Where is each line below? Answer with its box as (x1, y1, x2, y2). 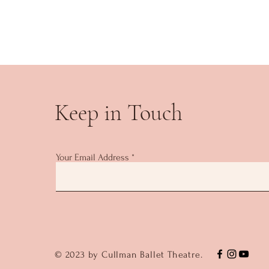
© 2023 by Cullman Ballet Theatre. (55, 249, 206, 260)
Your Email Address (56, 152, 129, 163)
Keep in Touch (55, 99, 183, 127)
